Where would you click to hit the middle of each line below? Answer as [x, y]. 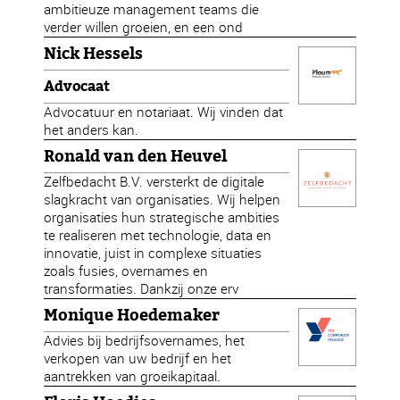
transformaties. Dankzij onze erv [142, 289]
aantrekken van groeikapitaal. [133, 376]
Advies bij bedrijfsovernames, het [145, 341]
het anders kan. [92, 130]
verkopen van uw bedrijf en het [138, 358]
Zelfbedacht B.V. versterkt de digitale [154, 182]
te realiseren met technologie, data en [158, 235]
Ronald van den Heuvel [136, 156]
